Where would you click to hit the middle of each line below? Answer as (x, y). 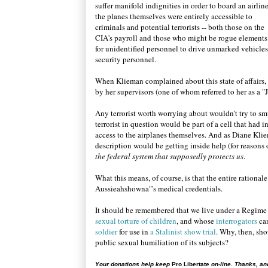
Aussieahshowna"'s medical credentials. (160, 188)
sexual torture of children (136, 221)
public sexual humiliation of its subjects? (162, 242)
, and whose (196, 221)
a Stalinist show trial (183, 232)
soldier (106, 232)
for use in (134, 232)
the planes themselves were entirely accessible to (174, 16)
